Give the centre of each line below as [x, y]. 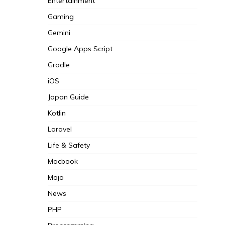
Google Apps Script [80, 49]
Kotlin [57, 113]
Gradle [59, 65]
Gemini [59, 33]
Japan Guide [68, 97]
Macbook [63, 161]
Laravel [60, 129]
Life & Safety [69, 145]
